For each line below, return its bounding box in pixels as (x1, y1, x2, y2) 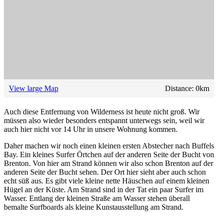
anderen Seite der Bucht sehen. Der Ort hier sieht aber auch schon (4, 167, 206, 176)
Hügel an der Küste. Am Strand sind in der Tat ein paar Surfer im (4, 185, 203, 194)
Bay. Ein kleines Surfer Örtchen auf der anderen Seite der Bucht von (4, 150, 214, 159)
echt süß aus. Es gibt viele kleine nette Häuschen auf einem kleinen (4, 176, 209, 185)
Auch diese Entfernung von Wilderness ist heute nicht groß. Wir (4, 107, 200, 116)
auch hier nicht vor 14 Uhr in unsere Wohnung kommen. (4, 125, 178, 133)
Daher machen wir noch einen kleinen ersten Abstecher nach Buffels (4, 141, 214, 150)
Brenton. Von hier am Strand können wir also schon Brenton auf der (4, 159, 213, 167)
